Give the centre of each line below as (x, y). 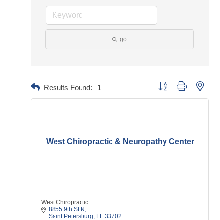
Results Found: (68, 87)
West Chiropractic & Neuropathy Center (120, 142)
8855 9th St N (67, 209)
